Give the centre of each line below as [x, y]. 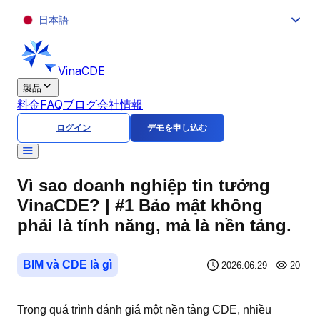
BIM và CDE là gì [67, 265]
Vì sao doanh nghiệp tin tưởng [144, 185]
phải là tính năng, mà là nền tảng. [154, 225]
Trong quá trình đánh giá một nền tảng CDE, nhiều [144, 310]
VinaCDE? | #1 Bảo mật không [140, 205]
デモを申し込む [177, 128]
